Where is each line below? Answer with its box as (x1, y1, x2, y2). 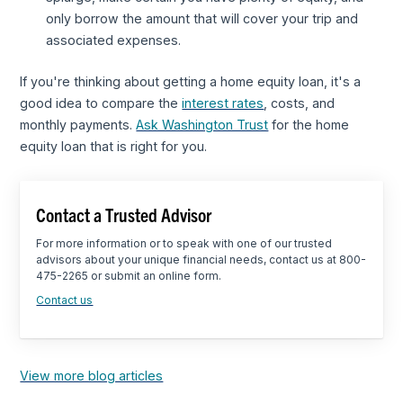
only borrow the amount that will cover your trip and (45, 11, 358, 27)
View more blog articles (20, 368, 164, 384)
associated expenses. (45, 32, 181, 49)
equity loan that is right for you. (20, 138, 208, 154)
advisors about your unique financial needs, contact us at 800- (36, 252, 367, 266)
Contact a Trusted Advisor (36, 201, 212, 226)
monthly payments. (20, 116, 137, 132)
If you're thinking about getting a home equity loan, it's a (20, 73, 362, 89)
